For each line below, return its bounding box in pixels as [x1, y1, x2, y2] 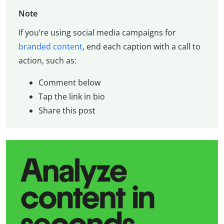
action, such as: [18, 55, 76, 66]
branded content [18, 41, 82, 52]
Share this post [38, 105, 95, 116]
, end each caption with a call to [82, 41, 200, 52]
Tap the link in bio [38, 91, 105, 102]
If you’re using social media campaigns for [18, 27, 176, 38]
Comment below [38, 77, 100, 88]
